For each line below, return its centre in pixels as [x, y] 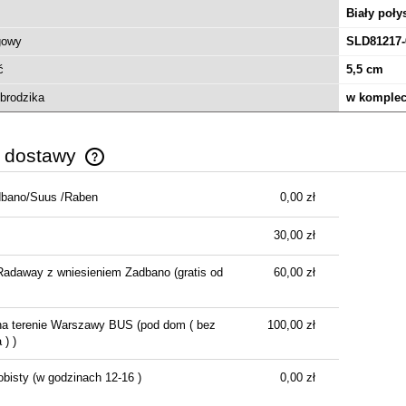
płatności [123, 220]
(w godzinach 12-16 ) [85, 377]
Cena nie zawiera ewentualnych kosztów [206, 203]
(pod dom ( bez [174, 325]
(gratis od [196, 273]
